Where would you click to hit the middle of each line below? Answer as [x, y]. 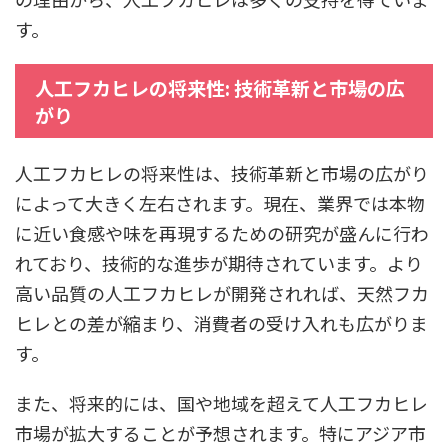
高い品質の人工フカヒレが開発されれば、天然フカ [222, 293]
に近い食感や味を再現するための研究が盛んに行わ [222, 233]
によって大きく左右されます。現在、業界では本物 [220, 203]
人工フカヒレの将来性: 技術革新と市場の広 [220, 88]
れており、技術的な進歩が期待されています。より [219, 263]
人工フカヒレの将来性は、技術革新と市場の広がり [222, 173]
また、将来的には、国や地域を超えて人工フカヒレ [221, 403]
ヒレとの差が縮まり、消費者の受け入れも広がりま [221, 323]
